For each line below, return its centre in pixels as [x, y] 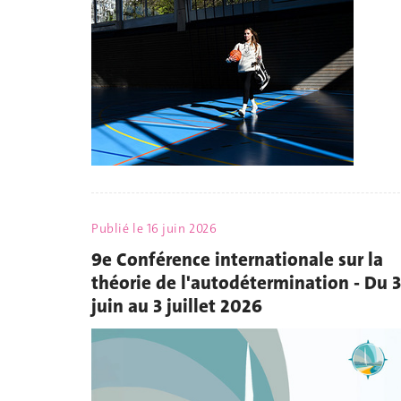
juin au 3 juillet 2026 [177, 306]
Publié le [119, 229]
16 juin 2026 [182, 229]
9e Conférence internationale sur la [237, 259]
